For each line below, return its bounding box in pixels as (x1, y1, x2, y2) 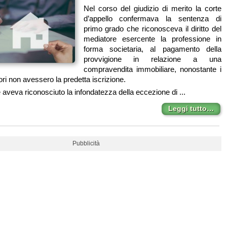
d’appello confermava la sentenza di (83, 14, 221, 23)
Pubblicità (72, 139, 100, 147)
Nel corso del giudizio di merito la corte (83, 4, 221, 13)
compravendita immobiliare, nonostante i (83, 64, 221, 73)
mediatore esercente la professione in (83, 34, 221, 43)
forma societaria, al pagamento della (83, 44, 221, 53)
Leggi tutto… (168, 104, 214, 113)
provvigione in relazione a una (83, 54, 221, 63)
